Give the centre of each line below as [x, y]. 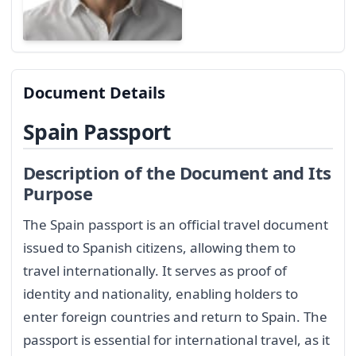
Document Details [94, 92]
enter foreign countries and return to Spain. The [175, 316]
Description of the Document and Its [177, 173]
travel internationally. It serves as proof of [155, 270]
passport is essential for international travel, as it [176, 339]
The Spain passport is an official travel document [176, 224]
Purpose [58, 193]
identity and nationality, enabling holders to [161, 293]
